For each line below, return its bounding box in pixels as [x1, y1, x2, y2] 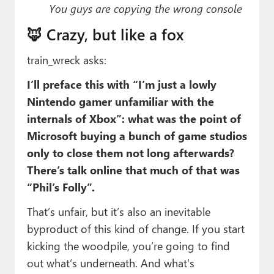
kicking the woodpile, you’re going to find [26, 238, 230, 254]
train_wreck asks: [26, 52, 106, 68]
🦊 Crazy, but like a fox [26, 23, 184, 45]
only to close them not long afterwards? [26, 145, 234, 161]
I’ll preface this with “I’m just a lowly [26, 76, 217, 92]
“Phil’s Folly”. [26, 179, 95, 195]
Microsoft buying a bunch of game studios [26, 128, 247, 144]
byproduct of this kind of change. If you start [26, 221, 245, 237]
